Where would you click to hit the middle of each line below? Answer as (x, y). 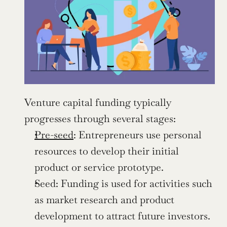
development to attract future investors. (122, 216)
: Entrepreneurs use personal (138, 135)
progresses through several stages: (100, 118)
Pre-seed (54, 135)
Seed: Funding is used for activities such (123, 183)
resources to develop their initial (107, 151)
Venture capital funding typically (98, 102)
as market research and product (104, 199)
